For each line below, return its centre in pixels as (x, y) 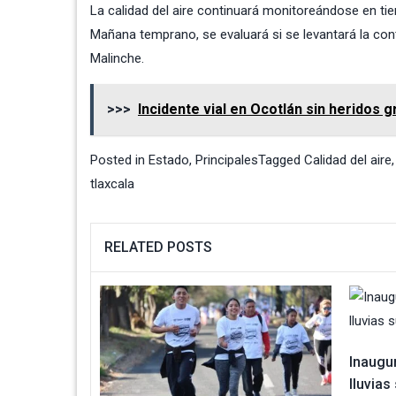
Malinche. (117, 59)
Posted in (119, 160)
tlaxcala (112, 184)
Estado (169, 160)
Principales (227, 160)
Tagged (281, 160)
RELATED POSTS (158, 247)
